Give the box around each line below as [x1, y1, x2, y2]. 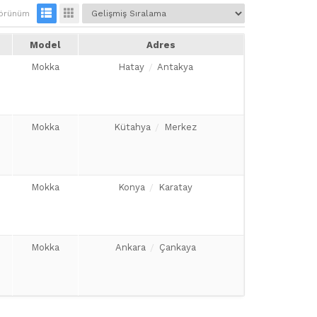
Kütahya [114, 122, 151, 132]
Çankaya [158, 242, 196, 253]
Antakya [156, 62, 193, 72]
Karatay [158, 182, 193, 192]
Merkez [164, 122, 197, 132]
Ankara [115, 242, 146, 253]
